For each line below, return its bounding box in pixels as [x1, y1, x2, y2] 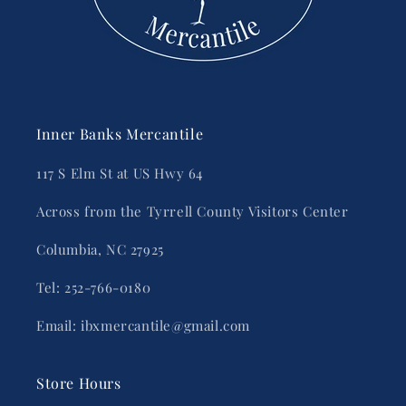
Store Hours [36, 373, 121, 393]
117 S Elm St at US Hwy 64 [36, 164, 203, 183]
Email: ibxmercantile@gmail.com [36, 316, 250, 335]
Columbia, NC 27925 [36, 240, 164, 259]
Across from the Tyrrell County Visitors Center [36, 202, 349, 221]
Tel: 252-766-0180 [36, 278, 151, 297]
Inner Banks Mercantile [36, 124, 204, 144]
